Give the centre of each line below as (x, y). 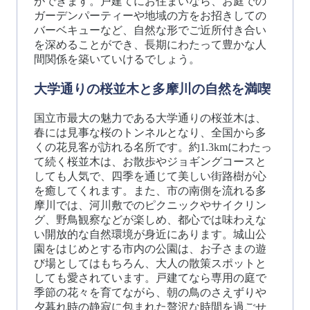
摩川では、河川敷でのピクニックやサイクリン (150, 205)
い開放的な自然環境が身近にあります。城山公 (150, 234)
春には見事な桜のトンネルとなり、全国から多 (150, 132)
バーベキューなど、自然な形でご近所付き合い (150, 30)
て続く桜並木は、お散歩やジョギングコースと (150, 161)
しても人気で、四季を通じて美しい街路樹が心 (150, 176)
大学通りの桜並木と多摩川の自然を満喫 (152, 89)
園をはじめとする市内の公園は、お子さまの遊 (150, 248)
